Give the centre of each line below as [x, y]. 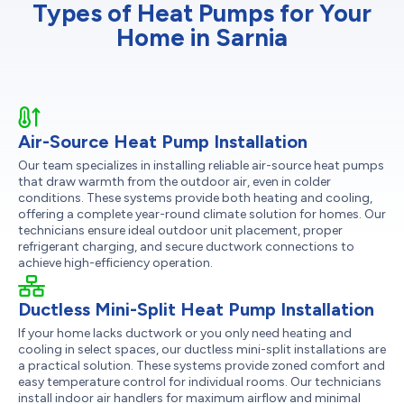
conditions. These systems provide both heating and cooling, [195, 197]
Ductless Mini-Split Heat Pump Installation [196, 309]
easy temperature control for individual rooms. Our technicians [200, 381]
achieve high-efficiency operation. [115, 262]
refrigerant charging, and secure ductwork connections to [186, 246]
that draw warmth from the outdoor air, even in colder [174, 181]
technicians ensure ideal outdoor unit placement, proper [180, 230]
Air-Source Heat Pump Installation [163, 141]
